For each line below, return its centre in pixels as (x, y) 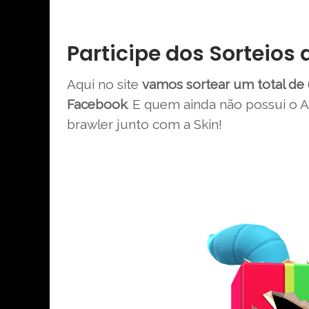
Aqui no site (104, 84)
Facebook (97, 104)
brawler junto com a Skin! (144, 124)
